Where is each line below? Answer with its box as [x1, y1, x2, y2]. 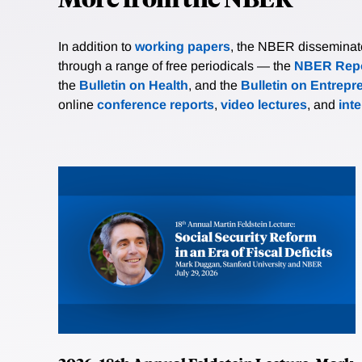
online [58, 98, 97, 112]
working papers [135, 40, 230, 54]
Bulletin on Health [79, 78, 188, 93]
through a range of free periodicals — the [58, 59, 294, 74]
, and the [188, 78, 241, 93]
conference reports [97, 98, 214, 112]
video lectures [221, 98, 307, 112]
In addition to [58, 40, 135, 54]
